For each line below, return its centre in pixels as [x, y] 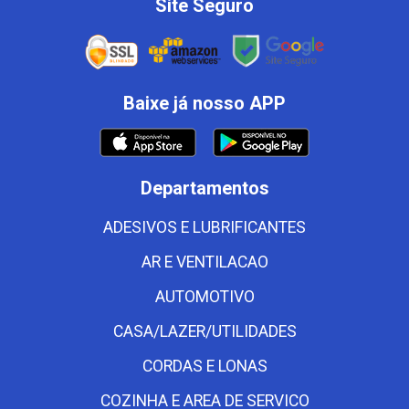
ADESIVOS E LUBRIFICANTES [204, 227]
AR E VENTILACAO [204, 262]
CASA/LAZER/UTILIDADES [204, 331]
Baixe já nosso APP [204, 103]
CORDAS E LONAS [204, 366]
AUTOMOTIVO [204, 296]
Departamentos [204, 188]
